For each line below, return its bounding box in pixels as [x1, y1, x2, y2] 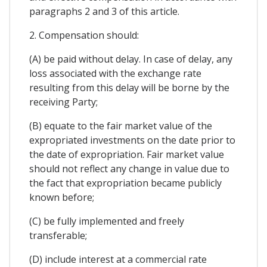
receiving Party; [29, 95, 98, 108]
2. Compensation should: [29, 28, 139, 42]
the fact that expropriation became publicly [29, 176, 222, 190]
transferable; [29, 228, 87, 242]
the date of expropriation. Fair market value [29, 147, 224, 161]
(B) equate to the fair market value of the [29, 119, 212, 132]
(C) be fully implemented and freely [29, 214, 184, 228]
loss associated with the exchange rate [29, 66, 201, 80]
